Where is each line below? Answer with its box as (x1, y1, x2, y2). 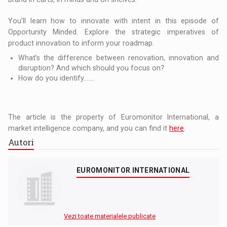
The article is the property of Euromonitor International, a (8, 112, 219, 121)
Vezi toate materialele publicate (64, 212, 156, 220)
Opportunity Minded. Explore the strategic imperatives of (8, 27, 219, 36)
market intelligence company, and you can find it (8, 124, 170, 132)
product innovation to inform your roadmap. (8, 39, 155, 47)
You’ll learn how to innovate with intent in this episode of (8, 16, 219, 25)
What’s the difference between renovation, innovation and (18, 53, 219, 62)
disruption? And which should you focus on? (18, 63, 165, 72)
